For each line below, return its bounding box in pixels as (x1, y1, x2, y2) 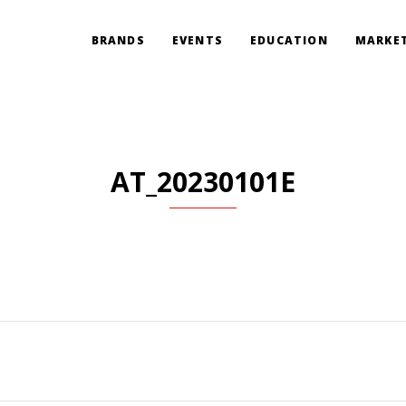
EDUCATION (249, 33, 328, 48)
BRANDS (91, 33, 145, 48)
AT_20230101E (111, 163, 295, 200)
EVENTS (171, 33, 223, 48)
